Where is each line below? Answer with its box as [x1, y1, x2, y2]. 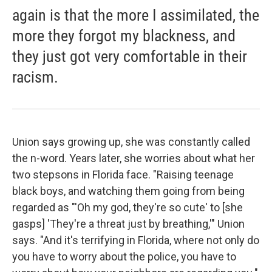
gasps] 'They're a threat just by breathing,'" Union [12, 217, 245, 231]
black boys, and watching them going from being [12, 185, 245, 198]
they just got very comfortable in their [12, 47, 247, 66]
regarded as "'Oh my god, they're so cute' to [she [12, 201, 243, 214]
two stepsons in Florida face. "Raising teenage [12, 168, 234, 182]
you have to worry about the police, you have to [12, 250, 236, 263]
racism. [12, 68, 58, 87]
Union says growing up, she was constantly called [12, 135, 250, 149]
